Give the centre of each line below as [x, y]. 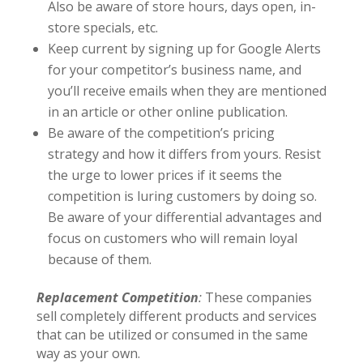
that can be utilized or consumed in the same [172, 335]
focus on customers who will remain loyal [172, 238]
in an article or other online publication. [167, 112]
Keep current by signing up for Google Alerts [184, 49]
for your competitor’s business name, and [174, 70]
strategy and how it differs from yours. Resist [184, 154]
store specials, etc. [102, 28]
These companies [256, 297]
